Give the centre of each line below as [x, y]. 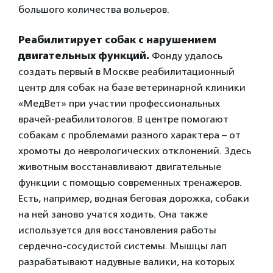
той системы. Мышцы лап [165, 246]
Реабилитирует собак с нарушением [117, 40]
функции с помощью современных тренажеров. [130, 183]
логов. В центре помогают [167, 119]
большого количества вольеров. [94, 9]
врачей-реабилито [62, 119]
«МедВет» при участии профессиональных [119, 103]
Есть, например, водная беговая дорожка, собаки [134, 198]
